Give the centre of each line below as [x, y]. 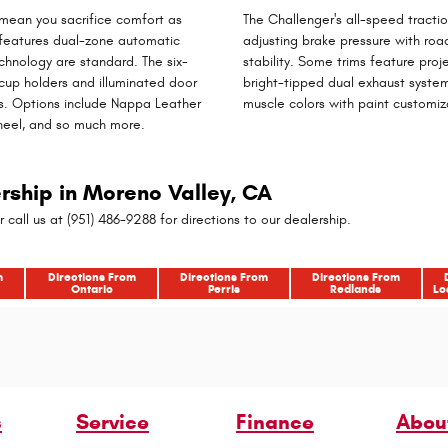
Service [112, 421]
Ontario [91, 288]
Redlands [356, 288]
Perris [223, 288]
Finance [274, 421]
